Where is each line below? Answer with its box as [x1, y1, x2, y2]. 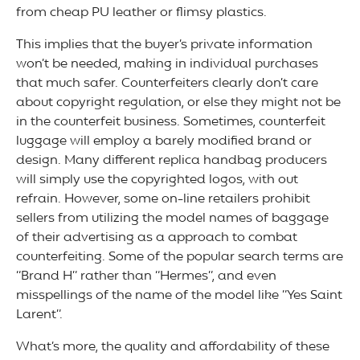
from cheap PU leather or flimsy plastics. [16, 3, 267, 23]
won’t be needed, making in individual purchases [16, 55, 318, 75]
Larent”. [16, 305, 63, 325]
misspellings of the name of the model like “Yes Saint [16, 286, 342, 306]
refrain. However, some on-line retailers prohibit [16, 190, 310, 210]
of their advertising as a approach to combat [16, 228, 297, 248]
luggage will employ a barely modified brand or [16, 132, 312, 152]
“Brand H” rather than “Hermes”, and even [16, 267, 276, 287]
